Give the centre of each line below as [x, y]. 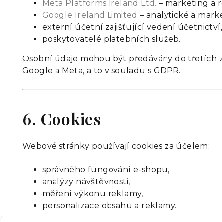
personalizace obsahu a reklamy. [110, 205]
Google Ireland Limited [90, 15]
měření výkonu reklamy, [93, 194]
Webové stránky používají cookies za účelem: [116, 146]
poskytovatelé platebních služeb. [111, 39]
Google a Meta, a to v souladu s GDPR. [102, 71]
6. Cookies [62, 119]
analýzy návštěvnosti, [86, 182]
